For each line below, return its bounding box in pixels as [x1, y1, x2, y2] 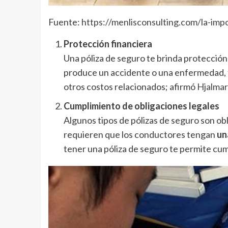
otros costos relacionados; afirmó [63, 81, 197, 93]
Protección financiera [63, 38, 152, 50]
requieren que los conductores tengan [63, 129, 217, 140]
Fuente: [48, 16, 81, 28]
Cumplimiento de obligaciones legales [63, 100, 219, 112]
